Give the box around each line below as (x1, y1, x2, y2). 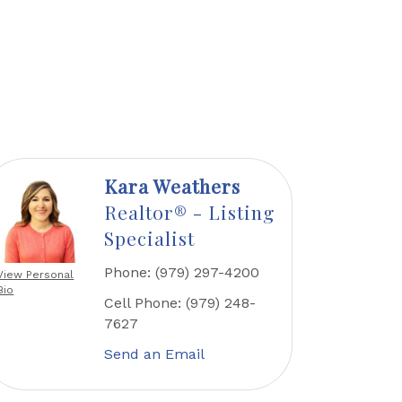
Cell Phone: (104, 294, 182, 312)
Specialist (104, 225, 196, 251)
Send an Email (104, 345, 205, 363)
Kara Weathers (104, 173, 241, 199)
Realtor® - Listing (104, 199, 275, 225)
